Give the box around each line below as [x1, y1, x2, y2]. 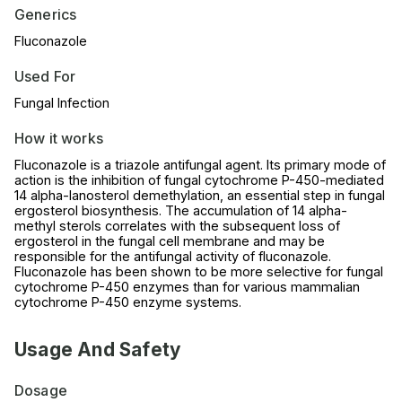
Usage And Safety [14, 338, 182, 362]
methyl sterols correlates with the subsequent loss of [14, 218, 340, 234]
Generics [14, 5, 77, 24]
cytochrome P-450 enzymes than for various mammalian [14, 279, 360, 295]
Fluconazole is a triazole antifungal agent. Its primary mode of [14, 157, 386, 173]
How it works [14, 129, 103, 148]
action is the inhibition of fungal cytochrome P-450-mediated [14, 172, 384, 188]
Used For [14, 67, 76, 86]
